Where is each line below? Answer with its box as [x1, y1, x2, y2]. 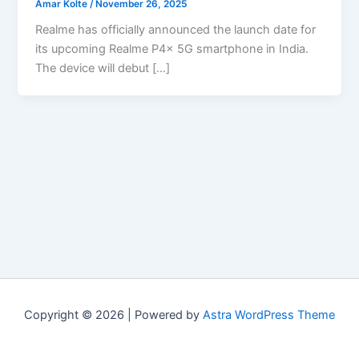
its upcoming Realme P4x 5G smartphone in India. [35, 42, 309, 57]
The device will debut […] [35, 61, 171, 76]
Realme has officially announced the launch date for [35, 22, 317, 38]
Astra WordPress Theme [203, 308, 335, 322]
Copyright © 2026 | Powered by [24, 308, 203, 322]
